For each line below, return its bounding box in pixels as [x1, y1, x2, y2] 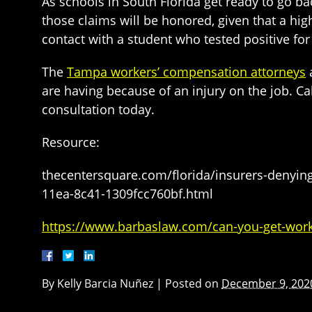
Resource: [42, 134, 100, 150]
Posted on [165, 276, 221, 291]
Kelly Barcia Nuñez [57, 276, 153, 291]
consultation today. [42, 101, 155, 118]
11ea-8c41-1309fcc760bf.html [42, 185, 213, 202]
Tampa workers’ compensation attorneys [67, 63, 306, 80]
